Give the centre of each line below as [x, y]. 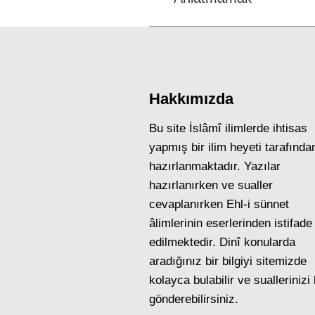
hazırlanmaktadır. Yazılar [215, 166]
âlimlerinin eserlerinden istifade [231, 223]
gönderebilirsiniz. [194, 299]
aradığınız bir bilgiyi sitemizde [228, 261]
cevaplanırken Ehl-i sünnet [219, 204]
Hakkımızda [191, 99]
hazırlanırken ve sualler [211, 185]
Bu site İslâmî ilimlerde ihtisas [228, 128]
